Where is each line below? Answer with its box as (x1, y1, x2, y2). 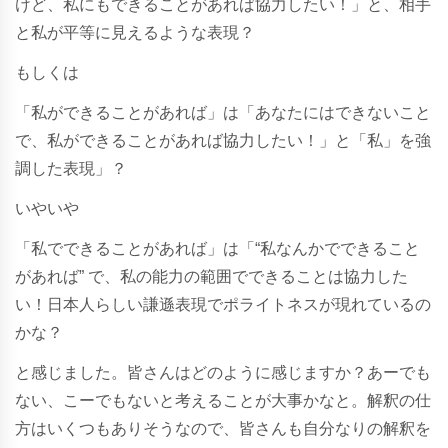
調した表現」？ (15, 159, 127, 177)
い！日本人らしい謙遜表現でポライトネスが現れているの (15, 295, 431, 313)
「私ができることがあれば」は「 (15, 103, 255, 121)
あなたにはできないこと (255, 103, 431, 121)
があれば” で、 (15, 267, 120, 285)
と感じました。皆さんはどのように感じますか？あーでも (15, 363, 431, 381)
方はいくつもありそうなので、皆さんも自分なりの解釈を (15, 419, 431, 437)
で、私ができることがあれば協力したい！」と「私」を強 (15, 131, 431, 149)
